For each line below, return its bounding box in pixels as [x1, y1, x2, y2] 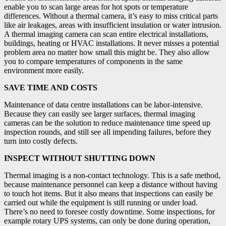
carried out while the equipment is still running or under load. [4, 198, 198, 207]
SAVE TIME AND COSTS [4, 83, 97, 92]
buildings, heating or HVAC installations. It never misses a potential [4, 38, 219, 47]
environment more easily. [4, 66, 84, 75]
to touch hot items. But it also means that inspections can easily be [4, 189, 213, 198]
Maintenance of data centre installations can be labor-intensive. [4, 100, 203, 109]
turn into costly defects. [4, 136, 78, 145]
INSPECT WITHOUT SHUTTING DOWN [4, 153, 155, 162]
